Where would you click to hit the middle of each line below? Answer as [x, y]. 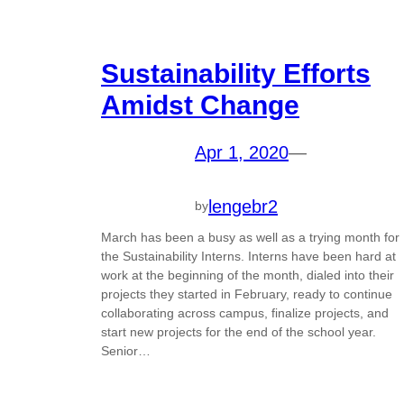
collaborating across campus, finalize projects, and [245, 313]
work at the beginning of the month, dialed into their [248, 275]
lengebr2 [243, 206]
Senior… [126, 351]
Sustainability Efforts [236, 73]
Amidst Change [200, 105]
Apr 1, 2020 [242, 152]
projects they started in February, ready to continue [247, 294]
